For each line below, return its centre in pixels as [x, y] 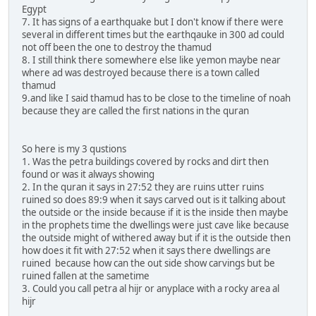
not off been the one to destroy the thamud [117, 47]
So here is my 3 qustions [74, 148]
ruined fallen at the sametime [86, 275]
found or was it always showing [88, 174]
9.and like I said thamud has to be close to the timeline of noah [156, 98]
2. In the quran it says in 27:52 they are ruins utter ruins [143, 187]
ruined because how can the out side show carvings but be [148, 263]
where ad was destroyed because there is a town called [141, 72]
